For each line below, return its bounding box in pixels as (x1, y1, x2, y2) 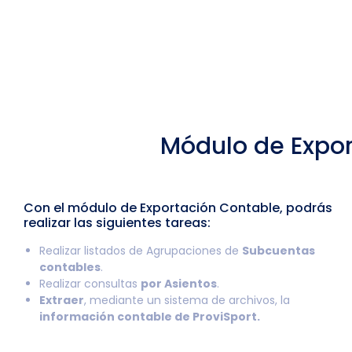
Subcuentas (242, 243, 315, 258)
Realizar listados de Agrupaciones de (39, 243, 242, 258)
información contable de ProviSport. (39, 309, 260, 324)
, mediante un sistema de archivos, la (84, 292, 290, 308)
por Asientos (141, 276, 217, 291)
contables (39, 259, 101, 275)
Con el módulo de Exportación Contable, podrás (24, 199, 332, 217)
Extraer (39, 292, 84, 308)
